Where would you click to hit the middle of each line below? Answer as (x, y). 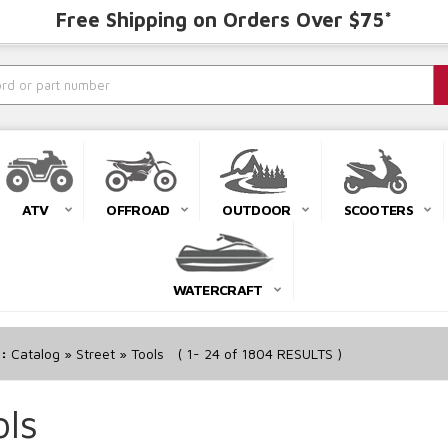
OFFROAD (138, 210)
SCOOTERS (378, 210)
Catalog (35, 354)
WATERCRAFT (217, 290)
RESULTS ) (307, 354)
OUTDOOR (256, 210)
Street (95, 354)
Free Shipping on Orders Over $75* (224, 19)
